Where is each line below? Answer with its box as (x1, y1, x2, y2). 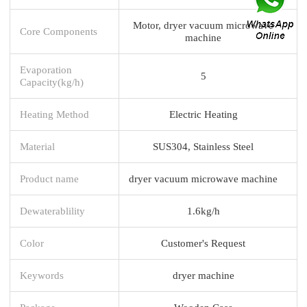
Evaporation (20, 63, 72, 75)
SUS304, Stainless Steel (153, 140, 254, 152)
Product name (20, 172, 79, 184)
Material (20, 140, 55, 152)
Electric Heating (169, 108, 238, 120)
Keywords (20, 269, 64, 281)
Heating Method (20, 108, 89, 120)
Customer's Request (161, 236, 245, 249)
